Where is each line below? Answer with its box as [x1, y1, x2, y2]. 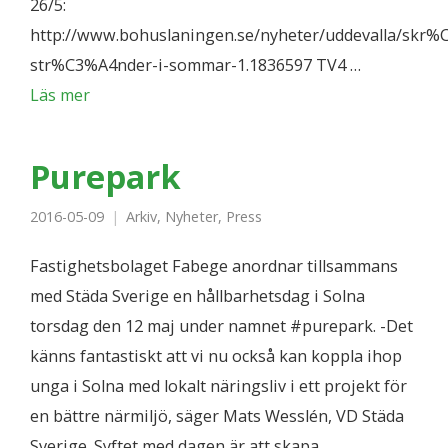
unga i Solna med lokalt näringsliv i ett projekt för [30, 375, 407, 397]
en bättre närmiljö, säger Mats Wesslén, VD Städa [30, 405, 404, 427]
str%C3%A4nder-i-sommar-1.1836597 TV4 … [30, 54, 361, 76]
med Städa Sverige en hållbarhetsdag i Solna [30, 285, 365, 307]
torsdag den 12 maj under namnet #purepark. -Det [30, 315, 413, 337]
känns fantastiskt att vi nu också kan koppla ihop [30, 345, 402, 367]
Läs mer [30, 84, 90, 106]
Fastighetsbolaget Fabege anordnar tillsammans [30, 255, 398, 277]
